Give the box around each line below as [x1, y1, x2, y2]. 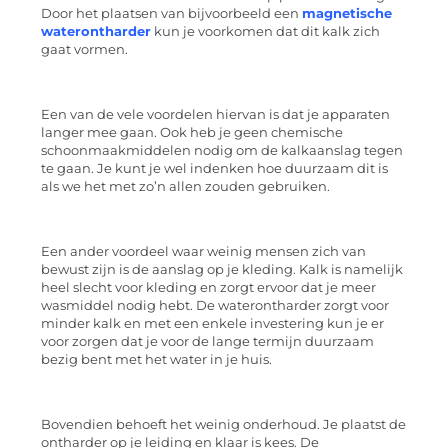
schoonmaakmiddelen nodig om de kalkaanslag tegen [41, 142, 403, 158]
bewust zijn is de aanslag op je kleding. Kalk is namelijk [41, 261, 403, 277]
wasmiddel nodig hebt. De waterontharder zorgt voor [41, 297, 389, 313]
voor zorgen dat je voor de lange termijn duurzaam [41, 333, 374, 349]
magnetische [302, 6, 392, 22]
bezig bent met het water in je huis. [41, 351, 275, 367]
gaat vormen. [41, 42, 128, 58]
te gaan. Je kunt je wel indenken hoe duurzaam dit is [41, 160, 388, 176]
